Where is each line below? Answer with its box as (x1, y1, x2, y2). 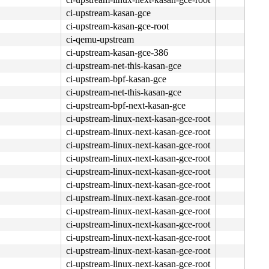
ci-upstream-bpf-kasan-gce (66, 73, 166, 84)
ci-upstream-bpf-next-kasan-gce (66, 100, 186, 110)
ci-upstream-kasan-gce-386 (66, 47, 168, 58)
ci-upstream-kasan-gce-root (66, 20, 169, 31)
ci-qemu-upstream (66, 34, 134, 44)
